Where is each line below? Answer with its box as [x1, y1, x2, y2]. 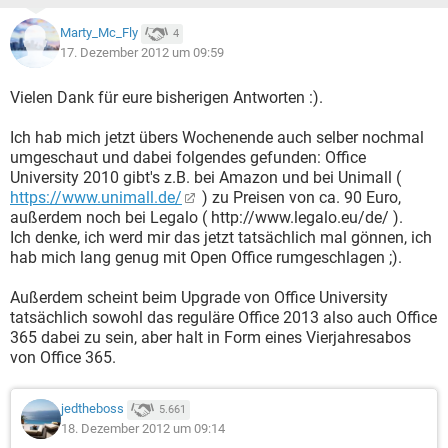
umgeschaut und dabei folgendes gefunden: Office [10, 148, 366, 167]
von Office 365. [10, 348, 116, 367]
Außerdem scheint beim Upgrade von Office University [10, 288, 388, 307]
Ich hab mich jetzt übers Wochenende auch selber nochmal [10, 128, 424, 147]
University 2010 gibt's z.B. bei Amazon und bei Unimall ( [10, 168, 401, 187]
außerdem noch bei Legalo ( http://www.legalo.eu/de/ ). [10, 208, 403, 227]
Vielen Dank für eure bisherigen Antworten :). [10, 88, 323, 107]
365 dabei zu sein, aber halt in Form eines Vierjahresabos [10, 328, 411, 347]
